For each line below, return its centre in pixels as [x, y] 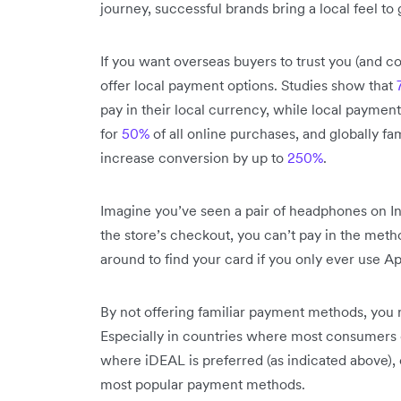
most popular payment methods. [203, 384]
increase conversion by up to [194, 158]
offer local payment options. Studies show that [248, 85]
